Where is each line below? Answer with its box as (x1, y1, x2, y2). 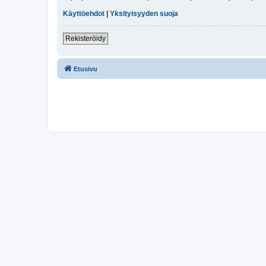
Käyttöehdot (63, 9, 104, 18)
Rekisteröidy (65, 34, 106, 43)
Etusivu (74, 65, 97, 73)
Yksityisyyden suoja (110, 9, 178, 18)
